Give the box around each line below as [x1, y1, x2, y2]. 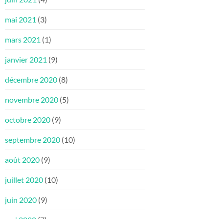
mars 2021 [5, 35, 41, 44]
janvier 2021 [5, 55, 47, 65]
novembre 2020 [5, 95, 58, 105]
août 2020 [5, 155, 40, 165]
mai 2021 [5, 15, 36, 24]
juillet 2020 [5, 175, 43, 185]
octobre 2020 [5, 115, 50, 125]
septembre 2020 [5, 135, 60, 145]
